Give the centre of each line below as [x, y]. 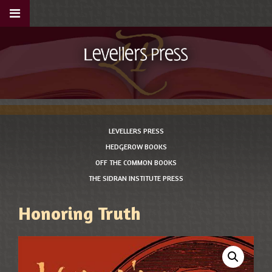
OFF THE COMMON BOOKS [136, 162]
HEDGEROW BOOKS [136, 146]
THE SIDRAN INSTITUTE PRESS [136, 178]
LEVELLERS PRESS [136, 131]
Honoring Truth [80, 213]
